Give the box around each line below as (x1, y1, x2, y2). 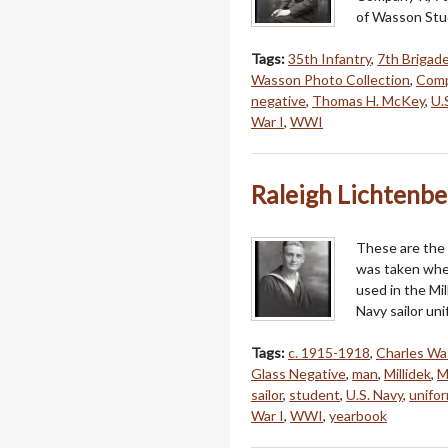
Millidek (384, 365, 431, 383)
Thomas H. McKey (312, 92, 425, 110)
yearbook (329, 407, 387, 425)
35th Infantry (288, 50, 371, 68)
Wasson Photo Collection (251, 71, 410, 89)
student (289, 386, 340, 404)
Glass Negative (251, 365, 346, 383)
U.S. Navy (346, 386, 403, 404)
